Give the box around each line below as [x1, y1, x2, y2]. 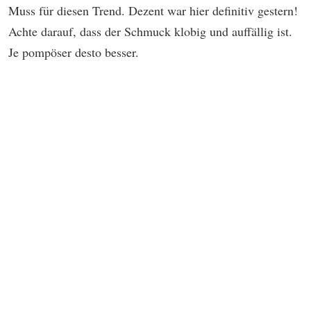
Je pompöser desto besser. [8, 44, 139, 61]
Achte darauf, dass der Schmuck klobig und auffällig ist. [8, 23, 292, 40]
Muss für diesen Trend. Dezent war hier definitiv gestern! [8, 2, 298, 19]
